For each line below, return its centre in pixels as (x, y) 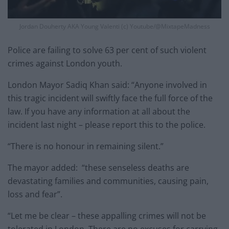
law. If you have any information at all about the (99, 112)
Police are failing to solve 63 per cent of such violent (107, 50)
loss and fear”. (35, 194)
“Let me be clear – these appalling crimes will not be (107, 216)
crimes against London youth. (65, 64)
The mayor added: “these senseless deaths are (98, 168)
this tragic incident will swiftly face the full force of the (110, 98)
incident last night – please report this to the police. (107, 125)
